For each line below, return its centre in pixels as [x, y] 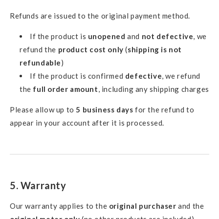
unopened [107, 36]
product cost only [91, 49]
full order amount [66, 89]
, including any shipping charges [153, 89]
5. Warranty [38, 185]
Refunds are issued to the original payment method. [100, 15]
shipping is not [155, 49]
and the [190, 206]
